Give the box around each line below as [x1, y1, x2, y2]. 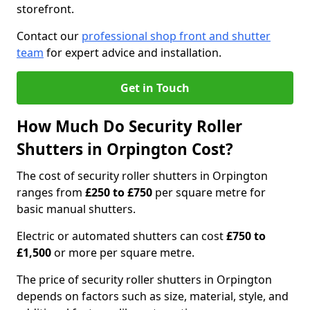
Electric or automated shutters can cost [17, 228, 226, 244]
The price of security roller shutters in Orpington [17, 272, 272, 287]
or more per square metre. [54, 245, 194, 260]
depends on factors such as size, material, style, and [17, 289, 289, 304]
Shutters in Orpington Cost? [17, 138, 233, 160]
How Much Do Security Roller [17, 116, 242, 137]
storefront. [17, 1, 77, 17]
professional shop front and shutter [82, 28, 271, 44]
